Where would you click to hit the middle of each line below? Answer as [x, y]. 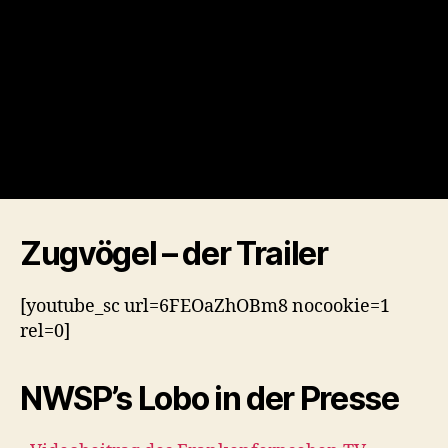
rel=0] [45, 331]
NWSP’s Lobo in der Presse [209, 398]
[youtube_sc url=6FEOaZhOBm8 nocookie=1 [205, 306]
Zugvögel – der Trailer [174, 253]
